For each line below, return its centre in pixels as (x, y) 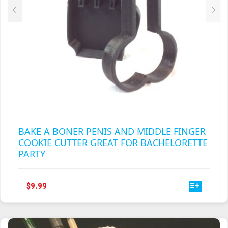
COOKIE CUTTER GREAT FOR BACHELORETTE (113, 142)
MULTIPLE (73, 218)
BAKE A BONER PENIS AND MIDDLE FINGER (112, 131)
